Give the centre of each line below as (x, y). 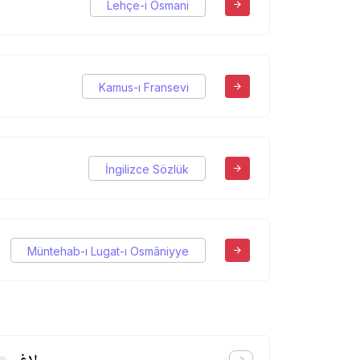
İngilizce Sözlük (147, 169)
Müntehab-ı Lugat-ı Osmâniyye (108, 251)
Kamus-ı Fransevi (144, 87)
